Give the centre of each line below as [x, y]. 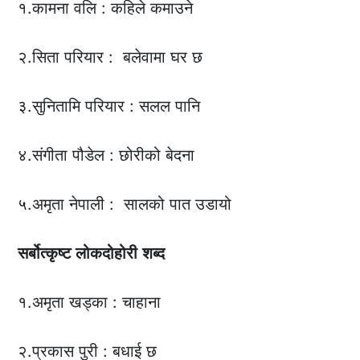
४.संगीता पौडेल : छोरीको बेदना [106, 155]
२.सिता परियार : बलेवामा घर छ [110, 57]
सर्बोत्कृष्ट [45, 254]
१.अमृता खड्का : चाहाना [90, 303]
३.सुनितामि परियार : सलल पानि [109, 106]
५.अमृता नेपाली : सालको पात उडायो [125, 205]
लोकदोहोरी [107, 254]
